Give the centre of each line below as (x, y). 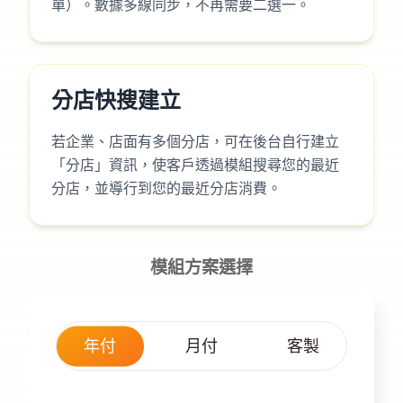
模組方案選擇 (201, 268)
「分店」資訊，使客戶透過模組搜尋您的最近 (195, 165)
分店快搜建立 (116, 101)
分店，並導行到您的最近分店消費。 (166, 188)
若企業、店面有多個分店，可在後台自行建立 (195, 142)
